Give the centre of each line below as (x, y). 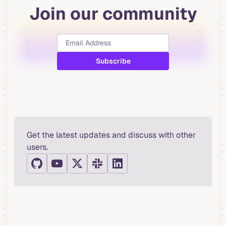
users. (37, 147)
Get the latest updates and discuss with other (111, 135)
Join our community (113, 14)
